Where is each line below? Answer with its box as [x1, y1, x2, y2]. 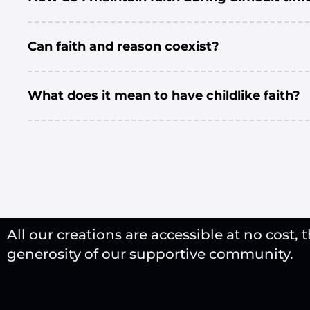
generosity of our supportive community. [7, 246, 293, 262]
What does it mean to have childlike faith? [28, 88, 300, 103]
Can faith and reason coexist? [28, 39, 219, 54]
